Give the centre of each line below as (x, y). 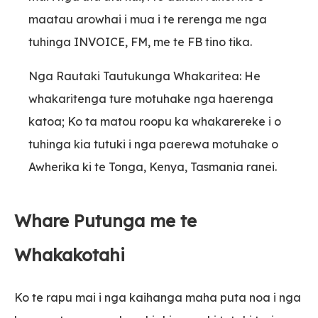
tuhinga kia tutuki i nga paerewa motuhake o (153, 144)
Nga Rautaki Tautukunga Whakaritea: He (144, 76)
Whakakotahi (70, 255)
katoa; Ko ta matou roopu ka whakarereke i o (155, 122)
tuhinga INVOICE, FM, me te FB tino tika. (140, 42)
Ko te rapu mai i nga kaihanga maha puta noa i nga (158, 298)
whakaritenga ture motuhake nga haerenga (151, 99)
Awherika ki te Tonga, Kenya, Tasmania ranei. (153, 167)
